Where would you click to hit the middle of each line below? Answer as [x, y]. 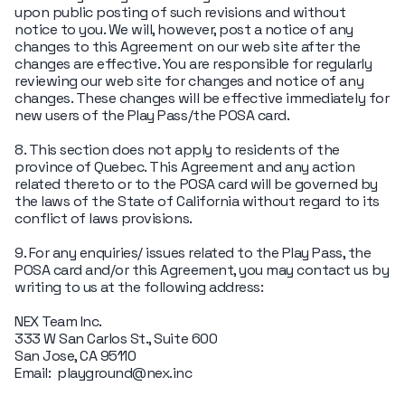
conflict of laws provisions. [104, 218]
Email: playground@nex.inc [104, 373]
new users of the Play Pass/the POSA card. [152, 115]
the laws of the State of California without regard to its [197, 201]
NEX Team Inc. [58, 321]
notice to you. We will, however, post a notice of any [184, 29]
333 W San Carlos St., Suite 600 [116, 339]
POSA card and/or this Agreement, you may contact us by [202, 270]
